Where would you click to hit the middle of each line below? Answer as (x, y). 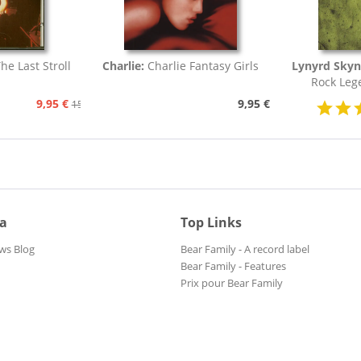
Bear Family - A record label (245, 249)
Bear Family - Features (233, 266)
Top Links (211, 223)
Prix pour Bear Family (232, 283)
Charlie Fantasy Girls (203, 66)
